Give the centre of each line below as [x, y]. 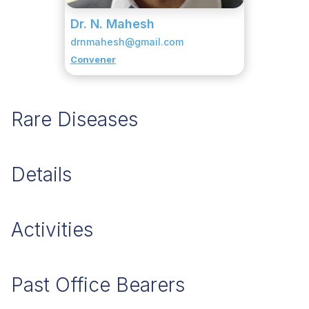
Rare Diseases [74, 119]
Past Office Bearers [98, 285]
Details [41, 175]
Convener [93, 59]
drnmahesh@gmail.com [127, 42]
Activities [52, 230]
